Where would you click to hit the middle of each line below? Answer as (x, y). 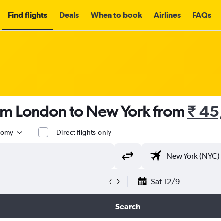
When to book (116, 15)
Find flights (28, 15)
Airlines (167, 15)
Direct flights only (84, 132)
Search (128, 206)
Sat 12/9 (165, 181)
